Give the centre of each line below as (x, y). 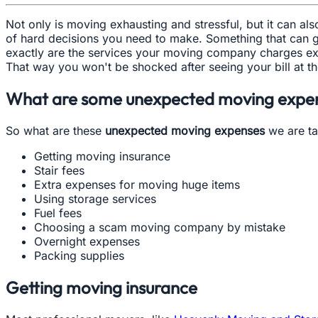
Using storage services (95, 198)
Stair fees (59, 170)
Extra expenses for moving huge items (137, 184)
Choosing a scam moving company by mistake (160, 227)
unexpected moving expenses (185, 130)
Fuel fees (58, 213)
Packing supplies (79, 255)
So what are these (55, 130)
